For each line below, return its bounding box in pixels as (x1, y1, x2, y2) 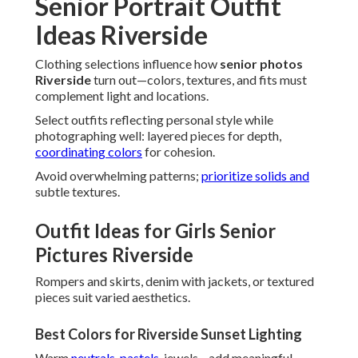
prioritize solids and (201, 168, 309, 184)
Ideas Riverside (35, 19, 208, 51)
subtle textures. (35, 184, 120, 200)
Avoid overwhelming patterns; (35, 168, 201, 184)
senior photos (220, 56, 303, 72)
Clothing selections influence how (35, 56, 220, 72)
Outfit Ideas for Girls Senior (35, 219, 276, 243)
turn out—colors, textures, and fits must (91, 72, 307, 88)
